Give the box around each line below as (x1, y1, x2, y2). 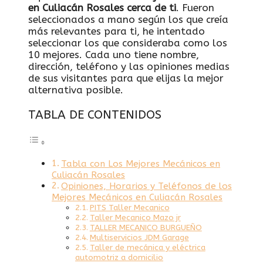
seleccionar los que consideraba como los (28, 37, 227, 49)
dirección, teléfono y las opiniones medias (28, 60, 230, 73)
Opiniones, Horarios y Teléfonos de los (61, 180, 232, 191)
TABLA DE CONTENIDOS (28, 107, 161, 122)
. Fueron (176, 2, 214, 14)
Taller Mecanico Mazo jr (89, 212, 181, 222)
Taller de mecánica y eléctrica (89, 242, 205, 252)
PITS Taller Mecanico (89, 202, 170, 213)
